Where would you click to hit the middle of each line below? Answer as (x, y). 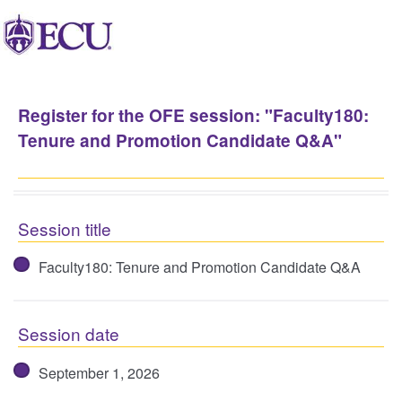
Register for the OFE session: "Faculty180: (193, 115)
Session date (69, 334)
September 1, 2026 (99, 372)
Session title (65, 228)
